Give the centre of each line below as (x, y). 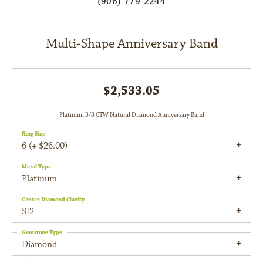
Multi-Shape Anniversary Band (131, 44)
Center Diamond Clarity (53, 200)
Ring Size (33, 134)
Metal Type (36, 167)
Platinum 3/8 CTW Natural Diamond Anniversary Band (131, 115)
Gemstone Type (42, 233)
